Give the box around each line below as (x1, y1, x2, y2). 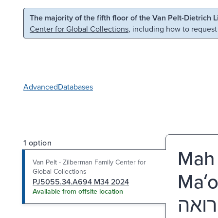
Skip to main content (13, 11, 83, 22)
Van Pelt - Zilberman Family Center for (33, 157, 146, 167)
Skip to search (101, 11, 148, 22)
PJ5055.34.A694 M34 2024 (33, 176, 129, 187)
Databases (58, 81, 93, 92)
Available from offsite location (33, 186, 123, 196)
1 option (23, 137, 52, 148)
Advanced (23, 81, 58, 92)
